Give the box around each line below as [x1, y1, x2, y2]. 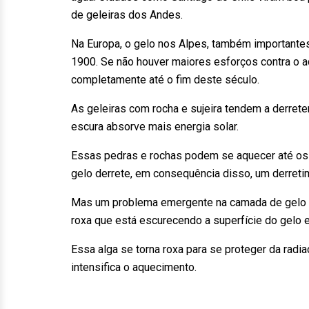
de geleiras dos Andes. [71, 8, 183, 21]
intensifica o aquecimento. [71, 261, 197, 274]
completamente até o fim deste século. [71, 73, 259, 86]
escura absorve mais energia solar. [71, 120, 239, 133]
